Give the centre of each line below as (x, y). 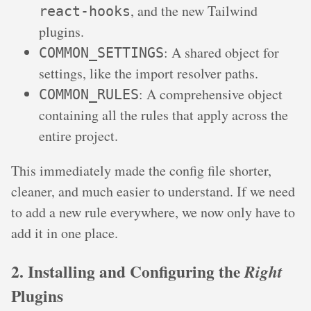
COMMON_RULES (89, 94)
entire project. (78, 135)
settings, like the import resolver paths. (149, 73)
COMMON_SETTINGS (101, 52)
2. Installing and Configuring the (128, 272)
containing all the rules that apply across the (163, 115)
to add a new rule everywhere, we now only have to (153, 212)
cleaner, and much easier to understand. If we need (153, 191)
